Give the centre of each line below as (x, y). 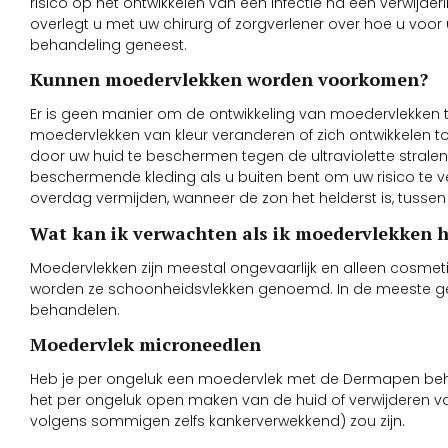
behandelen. (75, 309)
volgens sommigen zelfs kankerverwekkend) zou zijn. (217, 421)
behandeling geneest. (108, 45)
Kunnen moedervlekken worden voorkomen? (229, 79)
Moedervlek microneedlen (145, 344)
